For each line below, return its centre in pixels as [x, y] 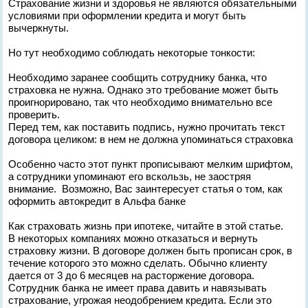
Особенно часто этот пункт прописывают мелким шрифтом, [151, 164]
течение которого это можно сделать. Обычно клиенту [138, 263]
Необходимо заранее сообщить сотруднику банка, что [138, 77]
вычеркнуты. [39, 28]
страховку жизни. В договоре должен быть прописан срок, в [151, 251]
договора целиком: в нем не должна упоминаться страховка [151, 139]
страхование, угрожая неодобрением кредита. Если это [140, 300]
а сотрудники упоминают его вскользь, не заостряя [130, 176]
